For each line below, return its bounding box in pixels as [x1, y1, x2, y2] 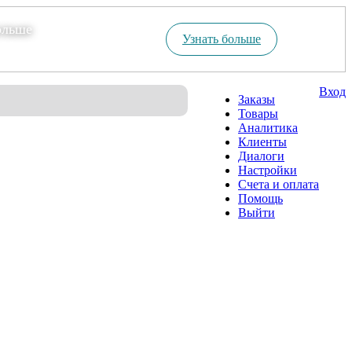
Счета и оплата [238, 178, 319, 191]
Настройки [238, 163, 297, 177]
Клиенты [238, 135, 287, 148]
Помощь [238, 192, 283, 205]
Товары [238, 107, 278, 120]
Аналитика [238, 121, 298, 134]
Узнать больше [182, 32, 261, 46]
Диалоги [238, 149, 284, 163]
